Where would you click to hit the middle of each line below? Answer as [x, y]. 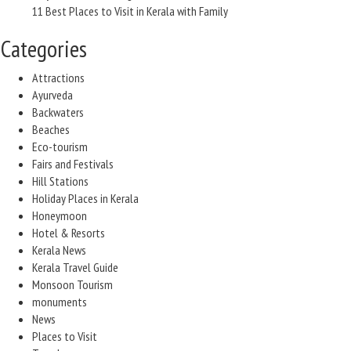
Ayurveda [52, 95]
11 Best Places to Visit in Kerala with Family [130, 11]
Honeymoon [60, 215]
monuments [60, 302]
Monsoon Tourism [72, 284]
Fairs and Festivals [73, 164]
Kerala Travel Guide [75, 267]
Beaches [51, 129]
